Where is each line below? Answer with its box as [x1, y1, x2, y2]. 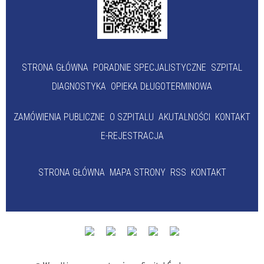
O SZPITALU [110, 111, 154, 123]
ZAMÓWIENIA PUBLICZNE [14, 111, 105, 123]
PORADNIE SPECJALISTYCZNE [93, 61, 206, 73]
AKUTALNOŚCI [159, 111, 210, 123]
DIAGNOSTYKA [52, 80, 106, 92]
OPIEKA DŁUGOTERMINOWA [111, 80, 212, 92]
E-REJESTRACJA [100, 130, 164, 141]
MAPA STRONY [109, 166, 166, 178]
